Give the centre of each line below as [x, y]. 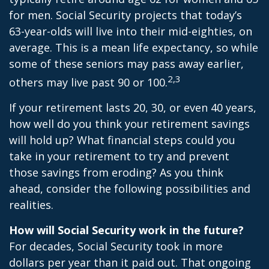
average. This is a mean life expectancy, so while [134, 47]
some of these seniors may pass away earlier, [126, 64]
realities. [31, 205]
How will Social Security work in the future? [126, 230]
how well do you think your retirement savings [129, 124]
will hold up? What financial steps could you [122, 140]
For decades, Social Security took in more [116, 246]
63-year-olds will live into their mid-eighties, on [131, 31]
